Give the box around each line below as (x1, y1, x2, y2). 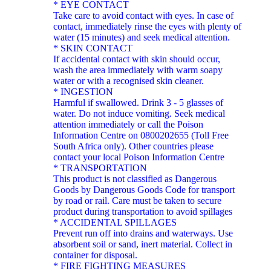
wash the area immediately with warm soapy (53, 64, 223, 75)
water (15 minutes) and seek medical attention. (53, 31, 230, 42)
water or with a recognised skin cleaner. (53, 75, 204, 86)
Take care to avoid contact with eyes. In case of (53, 10, 233, 21)
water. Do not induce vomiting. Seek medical (53, 108, 225, 119)
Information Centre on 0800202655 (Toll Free (53, 129, 229, 140)
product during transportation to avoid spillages (53, 206, 232, 217)
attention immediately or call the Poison (53, 119, 203, 129)
